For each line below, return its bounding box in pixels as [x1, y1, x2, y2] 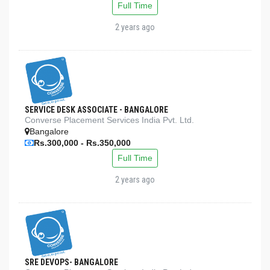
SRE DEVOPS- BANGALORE [25, 257, 118, 267]
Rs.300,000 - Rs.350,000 [34, 138, 131, 148]
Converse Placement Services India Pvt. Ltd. [25, 115, 194, 125]
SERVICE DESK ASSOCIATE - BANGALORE [25, 105, 168, 115]
